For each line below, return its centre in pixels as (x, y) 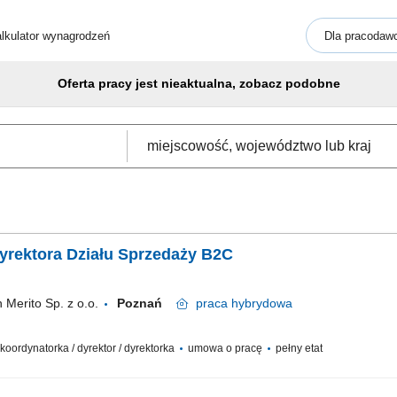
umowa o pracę (225, 348)
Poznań (147, 303)
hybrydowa (260, 303)
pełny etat (298, 348)
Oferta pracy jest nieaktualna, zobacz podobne (198, 83)
